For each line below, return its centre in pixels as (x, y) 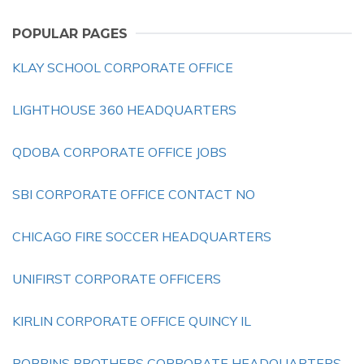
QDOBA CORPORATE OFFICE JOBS (119, 152)
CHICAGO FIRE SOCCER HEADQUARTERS (142, 236)
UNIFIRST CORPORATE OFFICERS (117, 279)
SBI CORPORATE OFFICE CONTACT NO (134, 194)
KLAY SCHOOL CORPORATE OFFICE (123, 67)
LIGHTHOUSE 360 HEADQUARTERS (124, 110)
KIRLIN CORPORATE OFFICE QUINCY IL (132, 321)
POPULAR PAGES (70, 34)
